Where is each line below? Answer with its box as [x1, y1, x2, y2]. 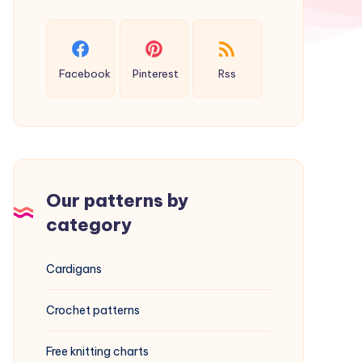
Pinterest [132, 67, 179, 81]
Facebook [59, 67, 112, 81]
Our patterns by [46, 189, 188, 212]
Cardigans [46, 262, 102, 276]
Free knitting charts [46, 344, 149, 359]
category [46, 213, 132, 236]
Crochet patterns [46, 303, 140, 318]
